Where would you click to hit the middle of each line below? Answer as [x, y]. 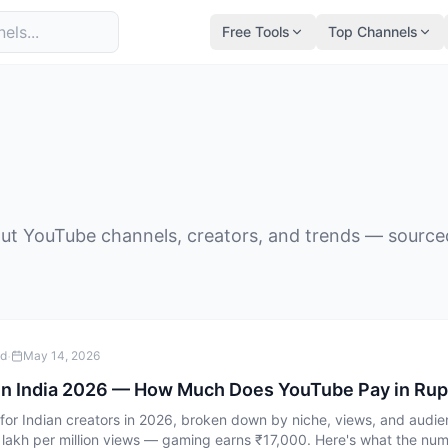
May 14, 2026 [61, 355]
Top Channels [373, 31]
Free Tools [256, 31]
